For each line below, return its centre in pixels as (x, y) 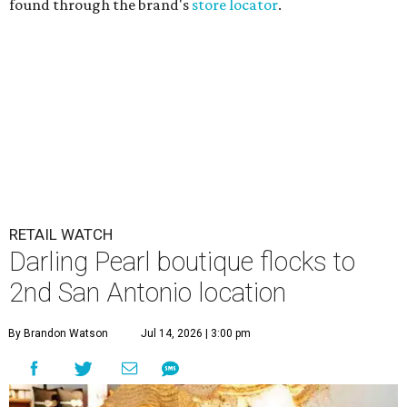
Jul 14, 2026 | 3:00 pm (196, 334)
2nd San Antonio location (148, 293)
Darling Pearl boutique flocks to (182, 262)
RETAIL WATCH (61, 235)
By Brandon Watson (58, 334)
